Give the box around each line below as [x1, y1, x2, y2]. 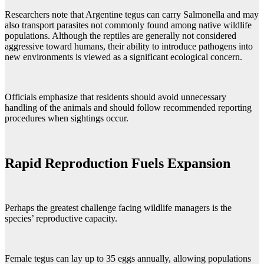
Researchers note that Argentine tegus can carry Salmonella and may [5, 9, 259, 19]
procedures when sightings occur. [5, 113, 128, 123]
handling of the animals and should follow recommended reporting [5, 102, 252, 113]
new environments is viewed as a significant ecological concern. [5, 51, 242, 62]
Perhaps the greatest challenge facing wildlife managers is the [5, 203, 232, 213]
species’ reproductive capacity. [5, 213, 117, 224]
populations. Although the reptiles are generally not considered [5, 30, 236, 41]
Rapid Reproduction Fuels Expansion [5, 155, 230, 171]
